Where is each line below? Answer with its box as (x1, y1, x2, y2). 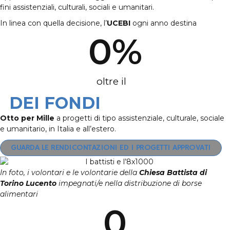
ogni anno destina (130, 18, 197, 28)
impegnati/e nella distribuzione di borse (56, 178, 202, 188)
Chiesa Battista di (139, 167, 207, 177)
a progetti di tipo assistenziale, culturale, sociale (54, 113, 224, 123)
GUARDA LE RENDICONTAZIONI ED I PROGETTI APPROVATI (11, 143, 211, 153)
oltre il (96, 75, 134, 87)
